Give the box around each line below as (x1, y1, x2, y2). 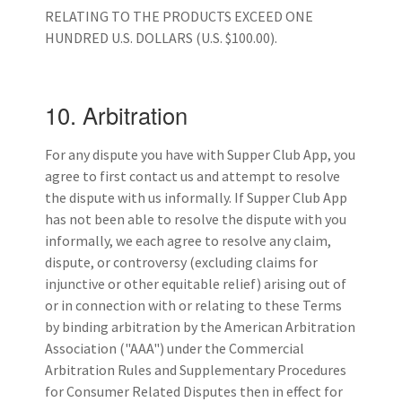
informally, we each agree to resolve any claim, (45, 231, 331, 249)
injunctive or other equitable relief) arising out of (45, 274, 346, 293)
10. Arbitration (45, 99, 188, 132)
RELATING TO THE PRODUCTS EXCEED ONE (45, 7, 313, 26)
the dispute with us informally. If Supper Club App (45, 188, 347, 206)
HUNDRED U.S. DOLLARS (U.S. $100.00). (45, 29, 277, 48)
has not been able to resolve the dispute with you (45, 209, 346, 228)
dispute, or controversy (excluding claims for (45, 252, 318, 271)
